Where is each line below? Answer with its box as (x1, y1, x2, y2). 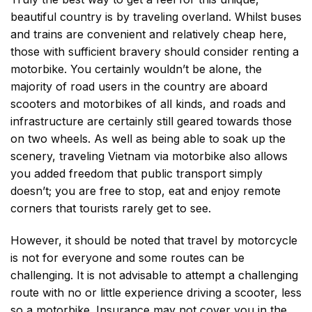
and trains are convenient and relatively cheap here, (10, 26, 287, 41)
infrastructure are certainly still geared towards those (10, 114, 292, 128)
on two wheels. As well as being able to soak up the (10, 131, 286, 146)
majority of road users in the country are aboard (10, 79, 267, 93)
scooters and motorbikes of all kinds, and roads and (10, 96, 286, 111)
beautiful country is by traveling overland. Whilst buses (10, 9, 302, 24)
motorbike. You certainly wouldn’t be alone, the (10, 61, 262, 76)
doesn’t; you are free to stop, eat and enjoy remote (10, 183, 281, 198)
